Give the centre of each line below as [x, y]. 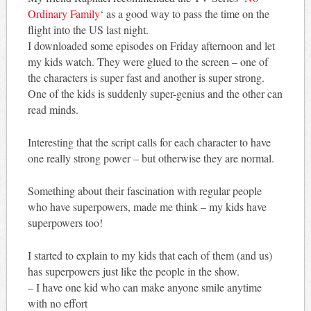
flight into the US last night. [88, 29]
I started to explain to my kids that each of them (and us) [150, 255]
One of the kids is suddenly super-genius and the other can [155, 93]
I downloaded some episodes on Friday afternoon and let [151, 45]
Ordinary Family [64, 13]
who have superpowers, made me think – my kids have [147, 206]
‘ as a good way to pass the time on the [184, 13]
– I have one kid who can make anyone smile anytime [144, 287]
